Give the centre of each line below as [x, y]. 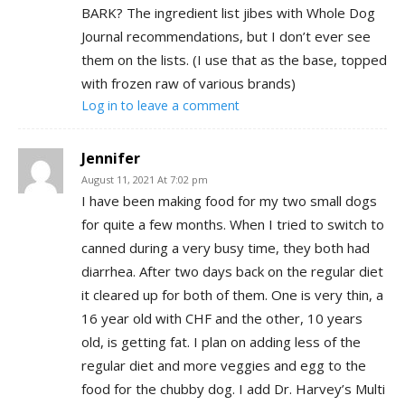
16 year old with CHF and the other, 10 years [222, 319]
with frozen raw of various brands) [188, 84]
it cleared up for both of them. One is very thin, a [232, 295]
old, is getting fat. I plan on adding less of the [221, 342]
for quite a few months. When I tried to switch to [233, 225]
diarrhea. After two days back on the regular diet [232, 272]
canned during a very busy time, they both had [226, 248]
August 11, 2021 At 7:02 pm [145, 180]
